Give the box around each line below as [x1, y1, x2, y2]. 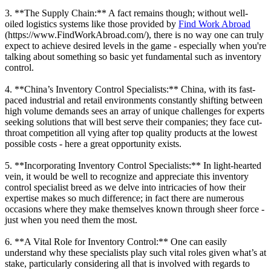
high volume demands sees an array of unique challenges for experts [5, 105, 264, 116]
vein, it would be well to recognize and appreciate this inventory [5, 171, 249, 181]
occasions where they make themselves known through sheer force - [5, 203, 264, 214]
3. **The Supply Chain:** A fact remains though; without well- [5, 7, 248, 18]
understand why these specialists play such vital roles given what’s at [5, 247, 266, 258]
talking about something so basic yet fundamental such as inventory [5, 51, 261, 62]
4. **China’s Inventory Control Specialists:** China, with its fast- [5, 83, 255, 94]
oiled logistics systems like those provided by [5, 18, 178, 29]
